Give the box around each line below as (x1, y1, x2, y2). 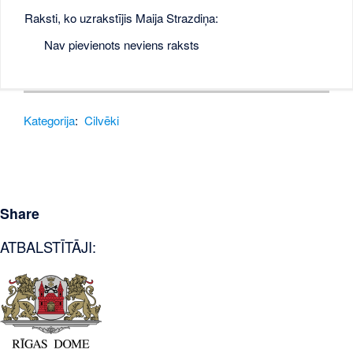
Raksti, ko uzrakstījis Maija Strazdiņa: (24, 9, 219, 27)
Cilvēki (84, 111, 120, 128)
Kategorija (24, 111, 76, 128)
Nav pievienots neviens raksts (43, 35, 199, 53)
